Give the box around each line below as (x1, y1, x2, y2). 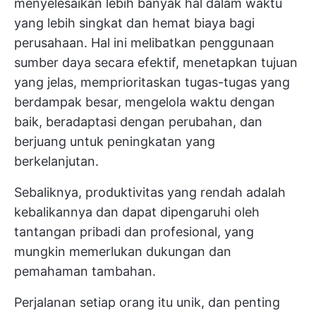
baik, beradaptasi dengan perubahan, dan (14, 114, 262, 129)
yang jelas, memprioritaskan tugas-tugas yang (14, 75, 290, 90)
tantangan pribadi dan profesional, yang (14, 224, 254, 239)
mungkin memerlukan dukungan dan (14, 244, 231, 259)
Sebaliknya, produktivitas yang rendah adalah (14, 185, 286, 200)
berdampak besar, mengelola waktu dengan (14, 95, 275, 109)
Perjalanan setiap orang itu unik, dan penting (14, 295, 280, 310)
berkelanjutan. (14, 154, 99, 169)
